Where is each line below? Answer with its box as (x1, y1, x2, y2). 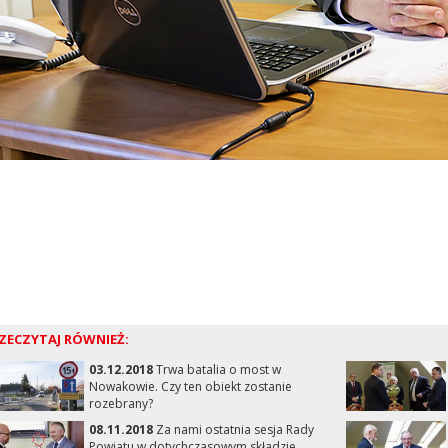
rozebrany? (88, 395, 153, 412)
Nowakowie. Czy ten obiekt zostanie (88, 378, 292, 395)
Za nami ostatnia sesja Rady (152, 421, 314, 438)
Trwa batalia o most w (152, 361, 281, 378)
